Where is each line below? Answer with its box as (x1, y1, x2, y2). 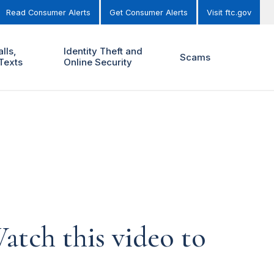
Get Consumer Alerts (109, 8, 188, 17)
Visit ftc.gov (207, 8, 251, 17)
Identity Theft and (63, 45, 143, 57)
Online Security (63, 56, 132, 68)
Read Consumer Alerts (6, 8, 91, 17)
